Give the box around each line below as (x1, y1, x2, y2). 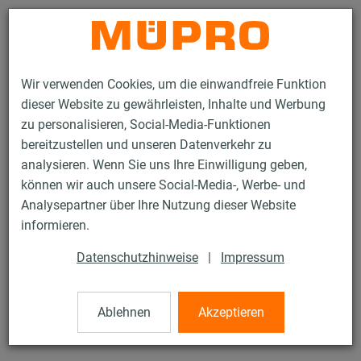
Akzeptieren (197, 305, 264, 321)
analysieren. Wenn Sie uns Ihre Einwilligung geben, (21, 157, 307, 173)
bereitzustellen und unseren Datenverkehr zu (21, 137, 272, 153)
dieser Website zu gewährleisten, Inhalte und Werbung (21, 97, 326, 113)
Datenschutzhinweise (77, 250, 198, 266)
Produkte (12, 171, 53, 184)
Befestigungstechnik (69, 171, 164, 184)
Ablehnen (97, 305, 151, 321)
